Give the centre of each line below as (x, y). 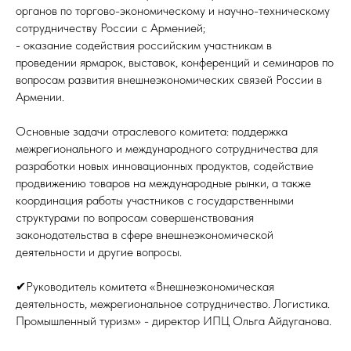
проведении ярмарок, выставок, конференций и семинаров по (175, 63)
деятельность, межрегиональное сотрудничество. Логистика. (173, 304)
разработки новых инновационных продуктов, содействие (165, 166)
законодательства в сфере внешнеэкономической (145, 235)
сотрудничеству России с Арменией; (110, 28)
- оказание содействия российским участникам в (144, 45)
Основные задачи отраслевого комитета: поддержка (152, 132)
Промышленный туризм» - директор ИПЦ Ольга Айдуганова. (174, 321)
